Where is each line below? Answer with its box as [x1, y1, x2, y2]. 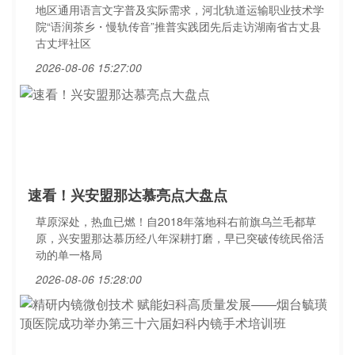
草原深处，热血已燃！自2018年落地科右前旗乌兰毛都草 [36, 213, 316, 229]
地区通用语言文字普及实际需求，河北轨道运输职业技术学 [36, 2, 324, 17]
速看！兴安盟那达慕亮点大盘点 [28, 185, 227, 205]
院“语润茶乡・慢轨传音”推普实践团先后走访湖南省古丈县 [36, 18, 321, 34]
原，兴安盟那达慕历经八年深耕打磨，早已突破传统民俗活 [36, 230, 324, 246]
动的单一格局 [36, 246, 102, 262]
